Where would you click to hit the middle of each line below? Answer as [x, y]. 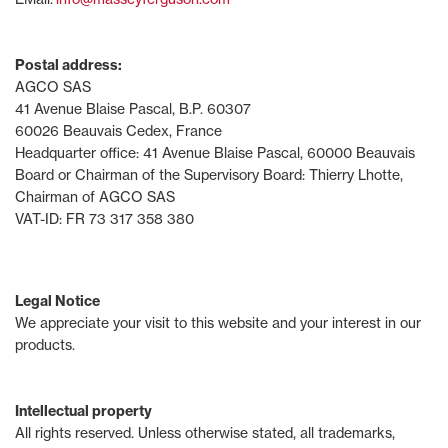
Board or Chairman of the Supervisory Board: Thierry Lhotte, [209, 174]
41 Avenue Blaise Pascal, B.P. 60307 [133, 108]
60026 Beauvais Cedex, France [118, 130]
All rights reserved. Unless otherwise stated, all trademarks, [205, 432]
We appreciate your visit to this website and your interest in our [218, 322]
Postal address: [68, 65]
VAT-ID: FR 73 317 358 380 [104, 218]
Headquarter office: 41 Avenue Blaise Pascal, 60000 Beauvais [215, 152]
